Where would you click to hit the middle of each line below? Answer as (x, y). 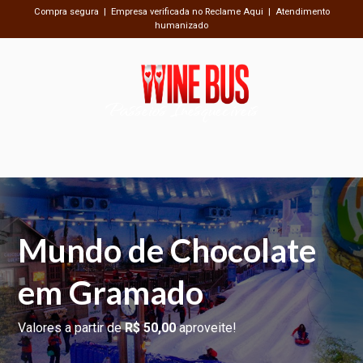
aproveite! (207, 328)
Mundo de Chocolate (167, 251)
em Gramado (111, 293)
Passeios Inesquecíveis (181, 109)
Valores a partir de (72, 328)
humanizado (181, 26)
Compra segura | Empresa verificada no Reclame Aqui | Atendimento (181, 12)
